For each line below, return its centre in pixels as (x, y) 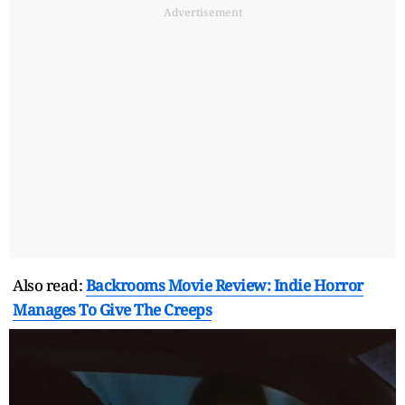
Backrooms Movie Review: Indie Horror (224, 285)
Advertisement (202, 12)
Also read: (49, 285)
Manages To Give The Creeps (112, 309)
